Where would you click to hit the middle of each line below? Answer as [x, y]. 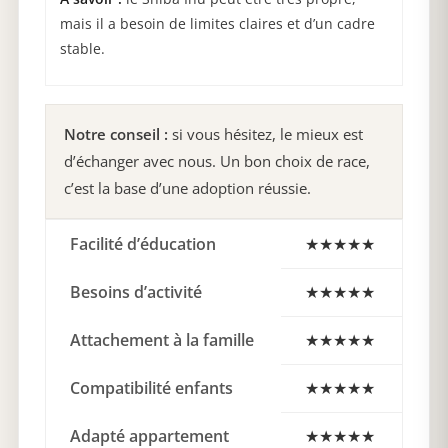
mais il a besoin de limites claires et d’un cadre [217, 24]
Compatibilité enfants [151, 388]
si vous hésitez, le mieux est [265, 134]
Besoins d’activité [136, 292]
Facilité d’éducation [143, 244]
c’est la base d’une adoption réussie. [187, 188]
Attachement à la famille [162, 340]
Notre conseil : [116, 134]
